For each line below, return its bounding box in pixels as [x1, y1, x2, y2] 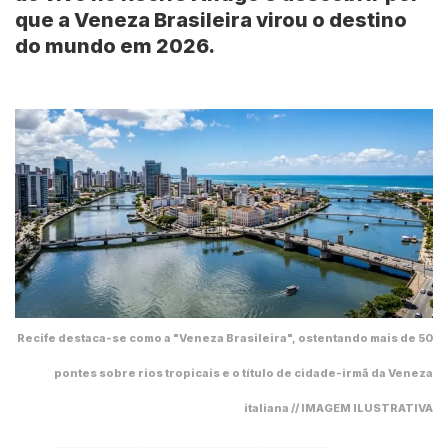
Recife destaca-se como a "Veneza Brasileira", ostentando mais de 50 [17, 331, 433, 346]
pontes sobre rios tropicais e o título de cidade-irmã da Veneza [54, 366, 433, 381]
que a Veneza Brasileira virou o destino [15, 8, 407, 33]
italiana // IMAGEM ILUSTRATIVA [244, 401, 433, 416]
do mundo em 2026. [15, 34, 215, 59]
